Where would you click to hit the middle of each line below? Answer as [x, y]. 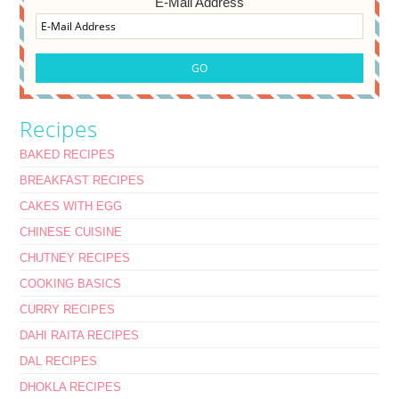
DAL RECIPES [59, 361]
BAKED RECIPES [68, 154]
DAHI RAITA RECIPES [80, 335]
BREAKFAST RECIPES [82, 180]
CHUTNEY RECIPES [75, 257]
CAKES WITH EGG [71, 206]
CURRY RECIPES [68, 309]
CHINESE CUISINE [71, 232]
